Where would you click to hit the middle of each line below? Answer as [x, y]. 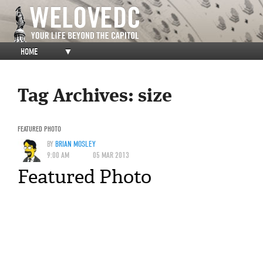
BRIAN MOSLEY [75, 144]
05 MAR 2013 [111, 155]
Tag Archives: [78, 97]
